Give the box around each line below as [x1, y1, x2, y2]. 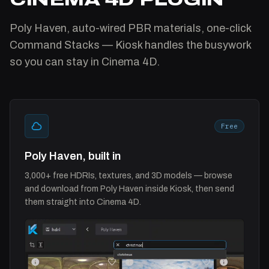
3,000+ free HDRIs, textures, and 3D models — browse [25, 171, 232, 180]
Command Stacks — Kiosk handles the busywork [10, 38, 251, 51]
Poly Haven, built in [25, 150, 121, 162]
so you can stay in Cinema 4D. [10, 55, 160, 68]
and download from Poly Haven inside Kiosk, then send [25, 184, 234, 193]
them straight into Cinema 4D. [25, 197, 141, 207]
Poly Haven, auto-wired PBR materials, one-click [10, 22, 251, 34]
